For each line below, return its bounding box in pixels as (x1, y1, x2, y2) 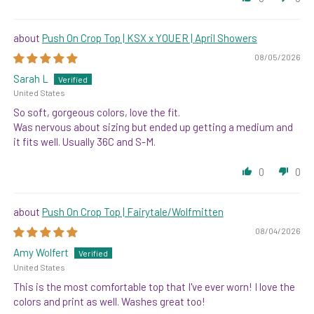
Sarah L (13, 72, 48, 86)
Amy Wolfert (13, 246, 69, 259)
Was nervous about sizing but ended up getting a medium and (13, 121, 293, 134)
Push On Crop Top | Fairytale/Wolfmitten (41, 205, 224, 219)
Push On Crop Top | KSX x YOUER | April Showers (41, 32, 257, 45)
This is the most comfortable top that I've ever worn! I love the (13, 280, 295, 293)
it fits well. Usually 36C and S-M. (13, 135, 156, 149)
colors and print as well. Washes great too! (13, 294, 205, 308)
